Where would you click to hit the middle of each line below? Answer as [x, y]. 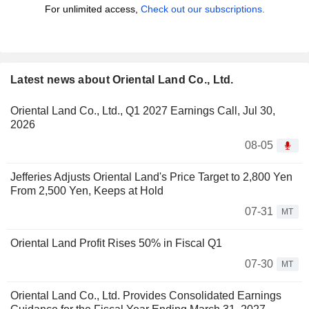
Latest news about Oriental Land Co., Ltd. [122, 80]
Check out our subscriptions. [202, 9]
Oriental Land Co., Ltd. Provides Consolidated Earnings [146, 296]
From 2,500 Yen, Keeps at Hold [87, 191]
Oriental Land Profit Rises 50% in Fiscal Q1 [116, 243]
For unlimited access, [92, 9]
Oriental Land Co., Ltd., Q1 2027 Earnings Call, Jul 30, [143, 111]
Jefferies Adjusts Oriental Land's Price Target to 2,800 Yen [151, 177]
